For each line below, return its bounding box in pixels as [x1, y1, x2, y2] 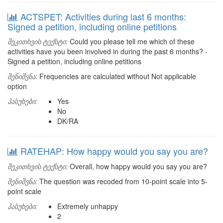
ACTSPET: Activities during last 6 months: [20, 10, 186, 23]
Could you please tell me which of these [68, 36, 195, 46]
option [7, 81, 27, 91]
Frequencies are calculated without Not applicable [37, 71, 196, 81]
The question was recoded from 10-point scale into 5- [37, 176, 208, 186]
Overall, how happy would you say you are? [68, 161, 207, 171]
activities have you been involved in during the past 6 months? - [7, 46, 208, 56]
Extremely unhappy [57, 201, 118, 211]
